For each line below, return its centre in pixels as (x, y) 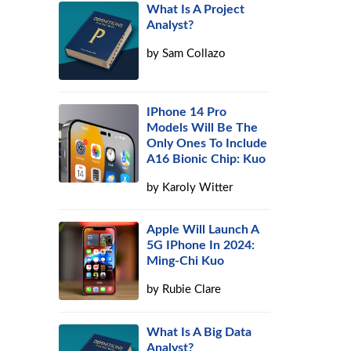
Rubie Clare (192, 289)
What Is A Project (196, 9)
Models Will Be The (203, 128)
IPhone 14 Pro (187, 112)
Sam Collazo (194, 54)
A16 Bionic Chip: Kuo (206, 159)
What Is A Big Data (199, 332)
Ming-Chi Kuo (186, 261)
